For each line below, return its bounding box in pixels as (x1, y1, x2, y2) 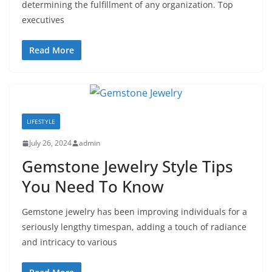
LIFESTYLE (27, 117, 55, 126)
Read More (29, 44, 74, 56)
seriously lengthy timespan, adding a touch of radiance (22, 221, 246, 233)
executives (22, 14, 64, 25)
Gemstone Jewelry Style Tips (22, 155, 233, 177)
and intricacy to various (22, 236, 117, 248)
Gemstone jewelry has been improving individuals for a (22, 206, 247, 217)
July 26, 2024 (29, 138, 72, 148)
